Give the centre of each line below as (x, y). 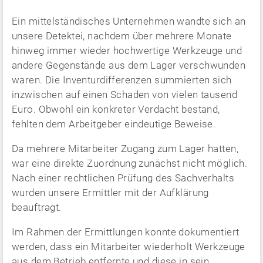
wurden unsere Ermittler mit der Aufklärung (110, 192)
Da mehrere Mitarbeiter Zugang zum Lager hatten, (125, 148)
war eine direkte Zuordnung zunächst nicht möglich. (130, 163)
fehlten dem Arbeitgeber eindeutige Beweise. (114, 124)
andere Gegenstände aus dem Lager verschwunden (129, 65)
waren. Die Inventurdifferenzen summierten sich (122, 80)
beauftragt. (37, 207)
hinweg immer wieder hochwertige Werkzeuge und (127, 50)
